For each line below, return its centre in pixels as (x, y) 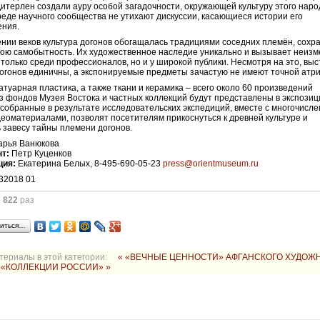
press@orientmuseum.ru (211, 164)
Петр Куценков (41, 154)
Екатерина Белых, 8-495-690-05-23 (90, 164)
